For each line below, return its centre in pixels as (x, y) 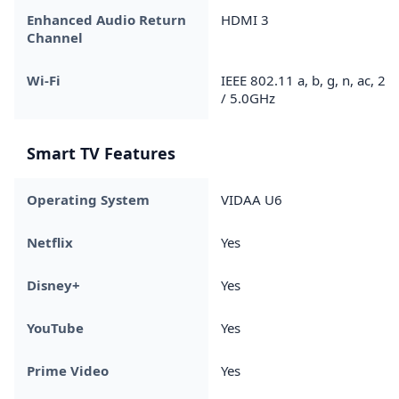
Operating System (88, 199)
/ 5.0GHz (248, 98)
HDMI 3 (245, 19)
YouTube (55, 327)
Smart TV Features (101, 153)
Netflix (50, 242)
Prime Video (68, 370)
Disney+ (53, 285)
